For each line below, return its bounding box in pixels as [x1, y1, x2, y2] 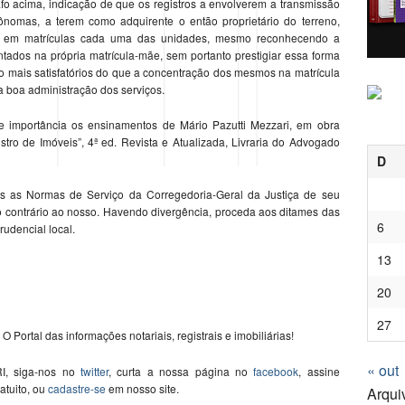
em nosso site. [108, 381, 179, 397]
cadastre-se [48, 381, 106, 397]
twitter [80, 363, 108, 380]
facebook [253, 363, 299, 380]
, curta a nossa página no [108, 363, 248, 380]
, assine [298, 363, 340, 380]
